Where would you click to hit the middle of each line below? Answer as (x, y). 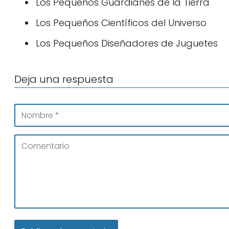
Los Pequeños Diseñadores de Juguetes (127, 43)
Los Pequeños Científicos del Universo (121, 23)
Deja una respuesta (64, 79)
